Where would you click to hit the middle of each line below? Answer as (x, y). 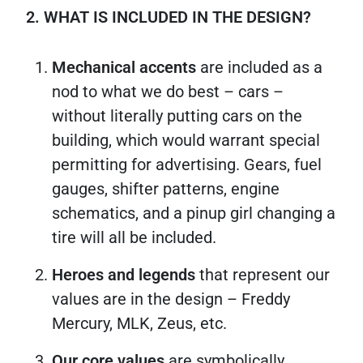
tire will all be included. (134, 237)
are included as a (261, 67)
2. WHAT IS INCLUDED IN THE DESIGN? (169, 17)
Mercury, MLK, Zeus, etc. (139, 323)
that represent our (265, 274)
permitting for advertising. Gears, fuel (187, 164)
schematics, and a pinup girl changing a (194, 213)
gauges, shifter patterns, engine (166, 188)
